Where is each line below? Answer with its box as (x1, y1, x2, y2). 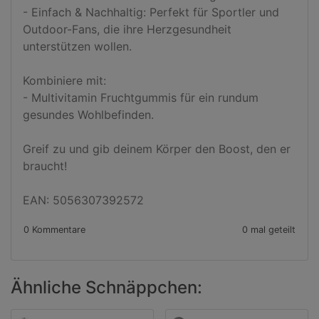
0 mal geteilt (242, 224, 296, 235)
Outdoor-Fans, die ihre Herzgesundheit (23, 22, 231, 36)
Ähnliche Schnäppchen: (11, 277, 202, 298)
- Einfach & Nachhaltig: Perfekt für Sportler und (23, 5, 279, 19)
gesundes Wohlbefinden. (23, 108, 154, 122)
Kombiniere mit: (23, 73, 106, 88)
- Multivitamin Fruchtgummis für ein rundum (23, 90, 258, 105)
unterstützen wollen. (23, 39, 132, 53)
